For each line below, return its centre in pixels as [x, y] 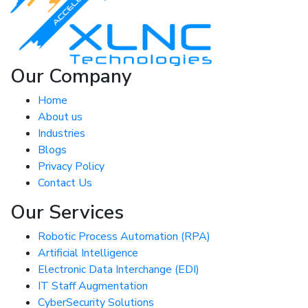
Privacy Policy [71, 166]
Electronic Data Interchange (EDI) [119, 269]
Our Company [71, 76]
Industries [62, 133]
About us [60, 117]
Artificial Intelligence [88, 253]
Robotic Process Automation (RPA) [124, 236]
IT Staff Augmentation [93, 286]
